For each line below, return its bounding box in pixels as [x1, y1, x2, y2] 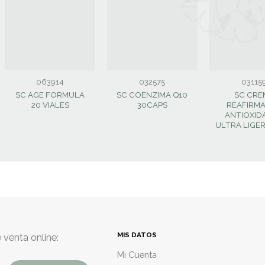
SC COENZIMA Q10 [117, 90, 188, 99]
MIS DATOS [117, 230, 157, 239]
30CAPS [137, 100, 167, 109]
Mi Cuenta [117, 250, 157, 260]
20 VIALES [31, 100, 69, 109]
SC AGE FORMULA [15, 90, 85, 99]
